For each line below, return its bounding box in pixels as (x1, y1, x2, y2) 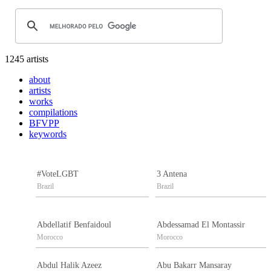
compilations (29, 107, 77, 118)
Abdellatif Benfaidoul (37, 220, 111, 230)
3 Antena (157, 169, 187, 179)
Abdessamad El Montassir (157, 220, 245, 230)
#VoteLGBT (37, 169, 79, 179)
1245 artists (5, 54, 48, 65)
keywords (29, 129, 67, 140)
